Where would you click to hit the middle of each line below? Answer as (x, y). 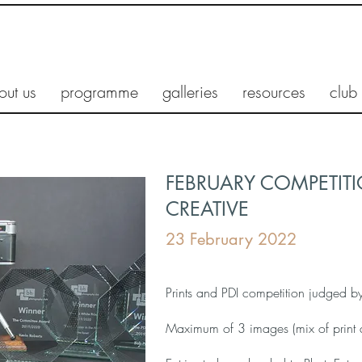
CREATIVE (207, 209)
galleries (191, 92)
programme (100, 92)
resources (274, 92)
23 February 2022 (231, 239)
